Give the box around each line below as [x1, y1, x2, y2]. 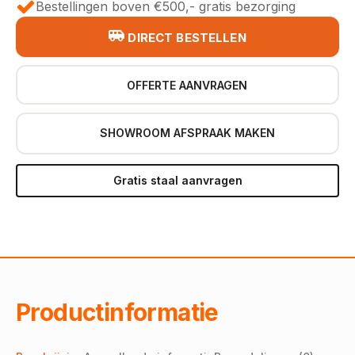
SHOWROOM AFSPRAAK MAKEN [99, 126, 275, 140]
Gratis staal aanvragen [113, 173, 242, 187]
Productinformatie [16, 297, 219, 326]
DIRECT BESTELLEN [128, 29, 246, 45]
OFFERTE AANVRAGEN [127, 78, 247, 93]
